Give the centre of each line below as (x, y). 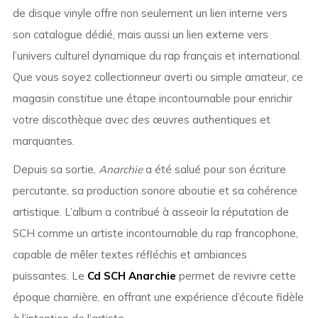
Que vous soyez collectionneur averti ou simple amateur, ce (158, 77)
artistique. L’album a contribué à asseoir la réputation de (150, 212)
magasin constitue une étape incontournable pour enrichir (152, 99)
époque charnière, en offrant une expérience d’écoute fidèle (158, 297)
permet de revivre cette (236, 276)
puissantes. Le (50, 276)
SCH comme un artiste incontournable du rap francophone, (155, 234)
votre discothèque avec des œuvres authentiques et (141, 120)
